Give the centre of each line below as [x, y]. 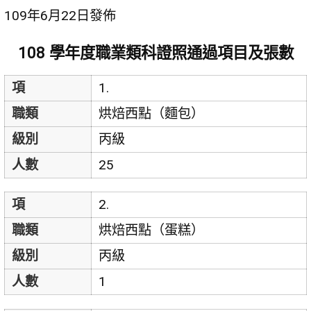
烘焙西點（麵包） [151, 114]
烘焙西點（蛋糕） [151, 230]
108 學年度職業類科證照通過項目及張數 [155, 53]
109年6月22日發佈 [60, 16]
